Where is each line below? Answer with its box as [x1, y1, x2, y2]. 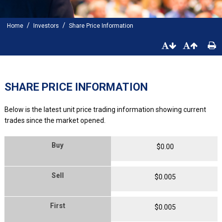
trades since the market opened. [4, 116, 106, 124]
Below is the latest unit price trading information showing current [4, 106, 206, 113]
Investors [33, 22, 59, 29]
